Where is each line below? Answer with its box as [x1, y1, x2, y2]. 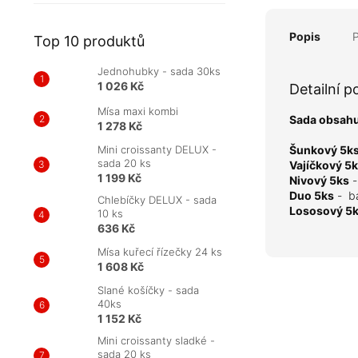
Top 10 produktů [34, 33, 145, 50]
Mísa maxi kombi [97, 105, 178, 118]
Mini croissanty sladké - [97, 334, 215, 348]
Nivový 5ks [289, 173, 349, 188]
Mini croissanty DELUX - [97, 143, 217, 157]
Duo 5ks [289, 189, 334, 203]
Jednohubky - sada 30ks [97, 65, 221, 78]
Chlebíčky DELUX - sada [97, 193, 217, 207]
